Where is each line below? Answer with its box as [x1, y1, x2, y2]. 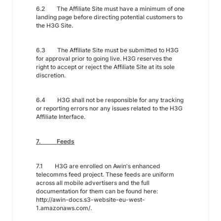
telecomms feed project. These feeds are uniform [36, 171, 174, 178]
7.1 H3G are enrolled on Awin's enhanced [36, 162, 160, 170]
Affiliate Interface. [36, 113, 87, 120]
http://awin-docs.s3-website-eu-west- [36, 196, 145, 203]
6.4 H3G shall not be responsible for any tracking [36, 96, 184, 104]
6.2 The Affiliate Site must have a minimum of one [36, 5, 184, 12]
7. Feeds [36, 138, 74, 145]
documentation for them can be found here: [36, 187, 158, 195]
